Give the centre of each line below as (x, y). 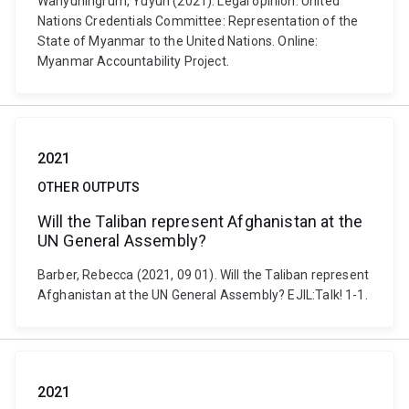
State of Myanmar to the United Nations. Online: (178, 41)
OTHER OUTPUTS (89, 187)
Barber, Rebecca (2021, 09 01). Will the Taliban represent (204, 275)
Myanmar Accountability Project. (133, 61)
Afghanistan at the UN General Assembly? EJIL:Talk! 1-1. (203, 295)
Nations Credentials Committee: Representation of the (198, 21)
